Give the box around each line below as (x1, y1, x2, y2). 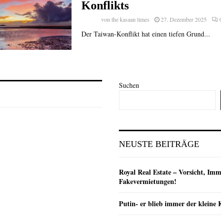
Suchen (119, 80, 139, 90)
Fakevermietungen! (119, 176, 177, 186)
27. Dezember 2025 (161, 15, 207, 24)
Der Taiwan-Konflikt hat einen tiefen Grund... (81, 29, 210, 39)
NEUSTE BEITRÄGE (119, 139, 199, 149)
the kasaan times (111, 15, 150, 24)
